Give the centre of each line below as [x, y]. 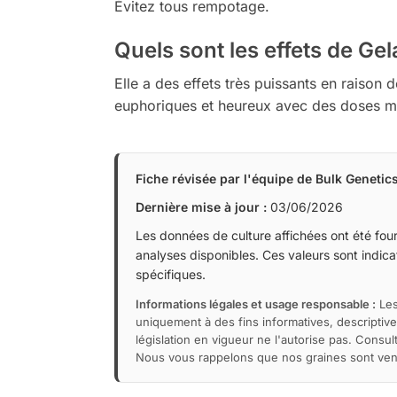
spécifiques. [170, 274]
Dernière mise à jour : [201, 206]
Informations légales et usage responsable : [255, 304]
